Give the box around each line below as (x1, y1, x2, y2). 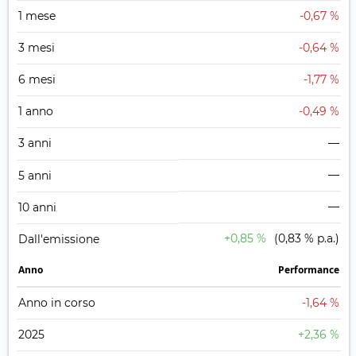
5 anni (18, 168, 52, 184)
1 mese (18, 9, 56, 24)
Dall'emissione (18, 232, 99, 247)
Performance (278, 263, 339, 277)
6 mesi (18, 72, 56, 87)
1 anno (18, 104, 53, 119)
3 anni (18, 136, 52, 151)
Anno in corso (18, 296, 95, 311)
